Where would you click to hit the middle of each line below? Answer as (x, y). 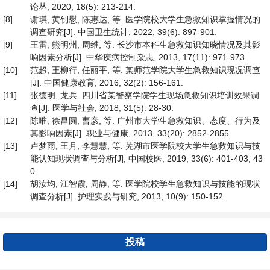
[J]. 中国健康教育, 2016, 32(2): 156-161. (107, 83)
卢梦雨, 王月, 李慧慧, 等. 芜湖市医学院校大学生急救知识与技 (145, 146)
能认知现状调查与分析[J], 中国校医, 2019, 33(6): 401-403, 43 (146, 159)
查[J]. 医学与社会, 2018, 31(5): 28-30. (102, 108)
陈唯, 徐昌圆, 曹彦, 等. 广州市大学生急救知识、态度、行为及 (145, 121)
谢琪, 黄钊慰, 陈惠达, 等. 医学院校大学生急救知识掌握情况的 (145, 19)
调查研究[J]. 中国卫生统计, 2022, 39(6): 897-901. (124, 32)
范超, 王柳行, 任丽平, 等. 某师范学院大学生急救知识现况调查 (145, 70)
